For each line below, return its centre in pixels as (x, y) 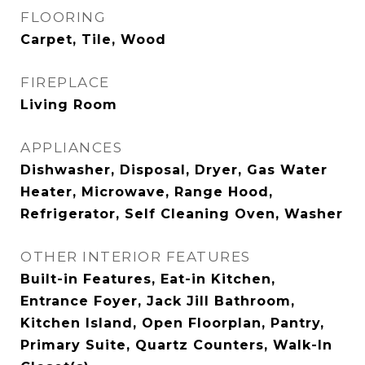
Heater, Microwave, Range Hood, (147, 192)
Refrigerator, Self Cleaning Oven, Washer (182, 214)
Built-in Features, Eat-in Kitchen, (148, 279)
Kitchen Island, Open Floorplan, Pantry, (172, 323)
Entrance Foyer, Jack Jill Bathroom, (158, 301)
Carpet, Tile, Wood (93, 40)
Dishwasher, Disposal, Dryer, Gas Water (174, 170)
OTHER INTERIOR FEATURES (136, 257)
